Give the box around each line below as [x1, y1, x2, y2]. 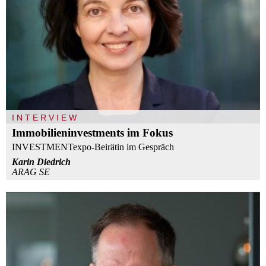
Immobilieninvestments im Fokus [12, 126, 173, 139]
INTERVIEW [12, 112, 79, 122]
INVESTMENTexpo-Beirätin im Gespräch [12, 141, 174, 152]
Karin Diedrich [12, 156, 71, 167]
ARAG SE [12, 166, 50, 177]
